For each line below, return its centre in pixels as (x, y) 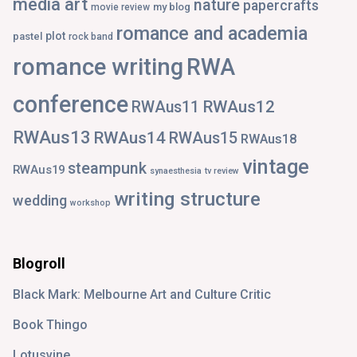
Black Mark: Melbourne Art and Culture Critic (142, 294)
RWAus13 (52, 137)
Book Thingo (50, 324)
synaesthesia (176, 171)
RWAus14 (130, 137)
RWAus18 (269, 139)
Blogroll (39, 263)
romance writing (98, 67)
